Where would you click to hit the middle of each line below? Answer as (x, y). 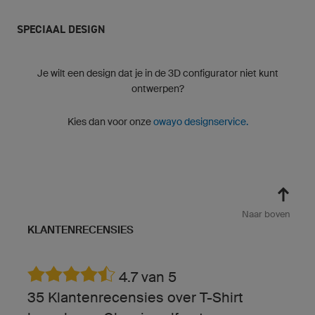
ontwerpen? (157, 88)
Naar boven (266, 214)
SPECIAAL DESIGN (61, 29)
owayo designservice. (200, 121)
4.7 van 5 (146, 277)
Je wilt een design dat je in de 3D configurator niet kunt (157, 73)
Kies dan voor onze (110, 121)
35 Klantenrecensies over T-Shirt (135, 297)
